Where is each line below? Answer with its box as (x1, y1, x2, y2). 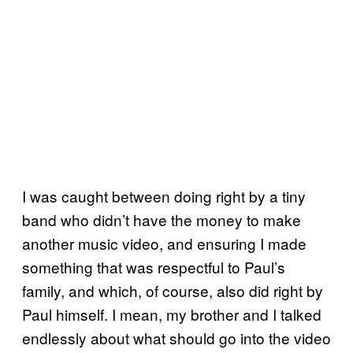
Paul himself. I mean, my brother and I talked (22, 303, 321, 325)
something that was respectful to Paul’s (22, 255, 285, 277)
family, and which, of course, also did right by (22, 279, 323, 301)
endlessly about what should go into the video (22, 326, 331, 348)
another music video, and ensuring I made (22, 232, 307, 254)
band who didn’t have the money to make (22, 208, 301, 230)
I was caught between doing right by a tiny (22, 184, 306, 206)
